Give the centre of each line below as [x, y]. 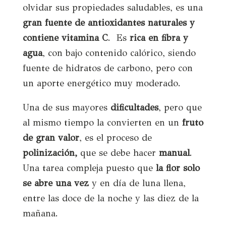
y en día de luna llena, [137, 183]
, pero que [180, 107]
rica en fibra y [159, 38]
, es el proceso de [115, 137]
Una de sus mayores [65, 107]
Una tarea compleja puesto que [89, 168]
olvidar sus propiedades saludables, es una [112, 7]
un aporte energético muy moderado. [101, 83]
